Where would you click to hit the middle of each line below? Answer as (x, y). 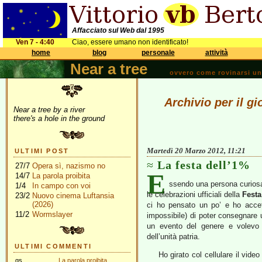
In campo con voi (61, 186)
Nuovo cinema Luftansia (73, 196)
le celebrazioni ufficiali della (195, 194)
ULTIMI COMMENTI (53, 246)
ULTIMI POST (42, 151)
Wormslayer (52, 214)
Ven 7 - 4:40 (35, 42)
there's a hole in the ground (59, 118)
